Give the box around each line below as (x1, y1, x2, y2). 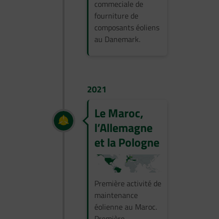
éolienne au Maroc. (94, 200, 157, 213)
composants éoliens (94, 21, 159, 33)
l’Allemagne (94, 118, 153, 136)
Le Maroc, (94, 104, 143, 122)
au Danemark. (94, 33, 140, 45)
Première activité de (94, 177, 161, 189)
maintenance (94, 189, 138, 201)
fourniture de (94, 9, 138, 22)
